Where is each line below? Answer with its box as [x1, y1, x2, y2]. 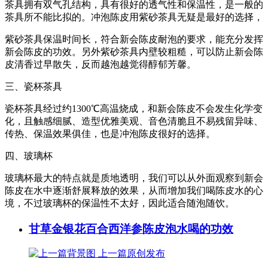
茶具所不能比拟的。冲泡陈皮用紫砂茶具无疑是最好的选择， [5, 11, 263, 22]
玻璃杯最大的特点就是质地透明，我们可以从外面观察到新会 [5, 172, 263, 183]
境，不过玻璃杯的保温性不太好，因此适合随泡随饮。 [5, 197, 234, 208]
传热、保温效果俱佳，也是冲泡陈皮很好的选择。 [5, 128, 215, 139]
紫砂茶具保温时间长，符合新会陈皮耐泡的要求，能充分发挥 [5, 33, 263, 44]
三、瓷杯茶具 [5, 81, 62, 92]
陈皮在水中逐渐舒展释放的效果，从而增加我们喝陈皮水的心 [5, 185, 263, 196]
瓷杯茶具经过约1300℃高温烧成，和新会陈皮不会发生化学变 [5, 103, 263, 114]
